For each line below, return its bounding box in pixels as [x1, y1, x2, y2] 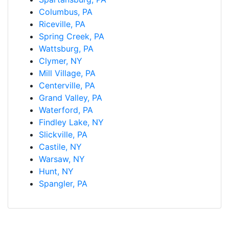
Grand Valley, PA [39, 92, 102, 103]
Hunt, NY [39, 166, 74, 176]
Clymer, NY [39, 55, 82, 66]
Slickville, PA [39, 129, 87, 140]
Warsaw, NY [39, 153, 85, 164]
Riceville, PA [39, 18, 85, 29]
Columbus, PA [39, 6, 93, 17]
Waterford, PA [39, 104, 93, 115]
